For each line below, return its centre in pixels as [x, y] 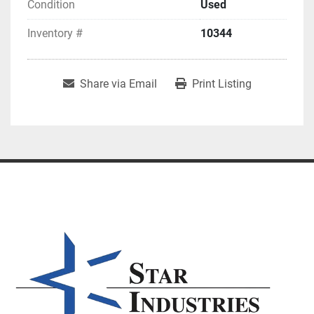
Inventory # [55, 33]
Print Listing [221, 84]
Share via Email [118, 84]
